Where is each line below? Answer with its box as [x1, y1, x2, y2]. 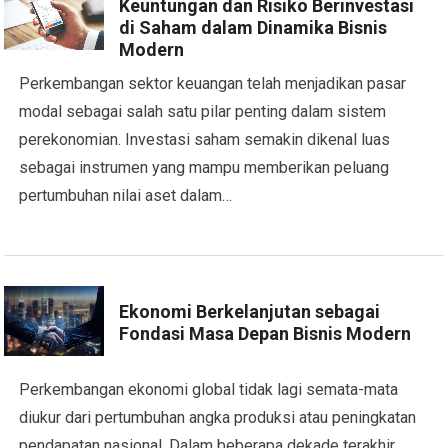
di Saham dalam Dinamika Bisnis [119, 17, 388, 38]
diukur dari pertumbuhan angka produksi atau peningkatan [19, 408, 417, 427]
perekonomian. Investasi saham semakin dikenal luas [19, 130, 391, 149]
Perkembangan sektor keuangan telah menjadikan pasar [19, 74, 407, 93]
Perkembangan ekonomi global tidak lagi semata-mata [19, 380, 399, 399]
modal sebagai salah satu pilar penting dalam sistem [19, 102, 387, 121]
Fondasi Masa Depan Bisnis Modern [119, 323, 412, 344]
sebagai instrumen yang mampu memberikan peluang [19, 158, 390, 177]
